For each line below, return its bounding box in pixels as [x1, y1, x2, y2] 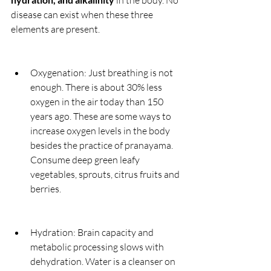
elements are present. [11, 23, 100, 36]
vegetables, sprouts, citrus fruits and [30, 168, 181, 181]
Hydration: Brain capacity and [30, 226, 155, 239]
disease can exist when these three [11, 8, 155, 21]
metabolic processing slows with [30, 241, 166, 253]
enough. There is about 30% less [30, 81, 164, 94]
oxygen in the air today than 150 [30, 96, 165, 108]
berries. [30, 183, 61, 195]
